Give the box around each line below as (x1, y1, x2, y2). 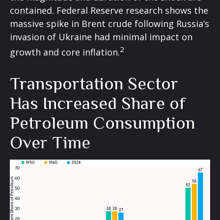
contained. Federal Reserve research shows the (10, 4, 208, 16)
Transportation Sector (10, 73, 178, 93)
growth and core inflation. (10, 46, 120, 58)
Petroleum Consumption (10, 112, 195, 133)
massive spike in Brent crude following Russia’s (10, 17, 209, 29)
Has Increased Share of (10, 93, 186, 113)
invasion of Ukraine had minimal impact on (10, 30, 192, 43)
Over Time (10, 132, 90, 152)
